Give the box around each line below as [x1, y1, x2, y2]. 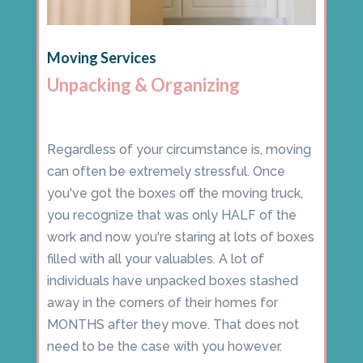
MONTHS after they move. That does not [46, 317, 299, 333]
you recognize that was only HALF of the [46, 207, 297, 224]
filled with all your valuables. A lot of [46, 251, 264, 267]
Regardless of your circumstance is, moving [46, 142, 311, 158]
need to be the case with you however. [46, 339, 282, 355]
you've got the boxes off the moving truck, [46, 186, 303, 202]
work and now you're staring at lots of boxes [46, 229, 314, 246]
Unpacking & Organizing [46, 74, 240, 96]
